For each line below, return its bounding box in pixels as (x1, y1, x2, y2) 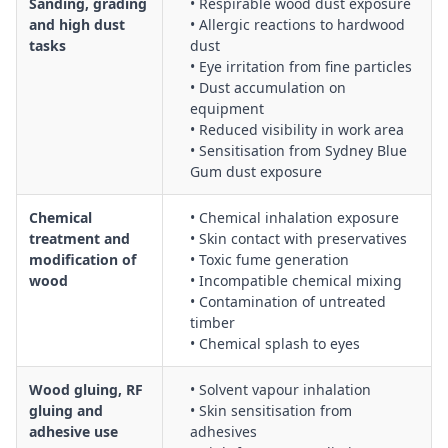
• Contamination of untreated (190, 292, 386, 311)
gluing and (29, 401, 103, 420)
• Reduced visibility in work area (190, 120, 404, 139)
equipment (190, 99, 264, 118)
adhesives (190, 422, 257, 441)
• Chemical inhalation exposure (190, 208, 399, 227)
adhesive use (29, 422, 118, 441)
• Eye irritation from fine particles (190, 57, 412, 76)
